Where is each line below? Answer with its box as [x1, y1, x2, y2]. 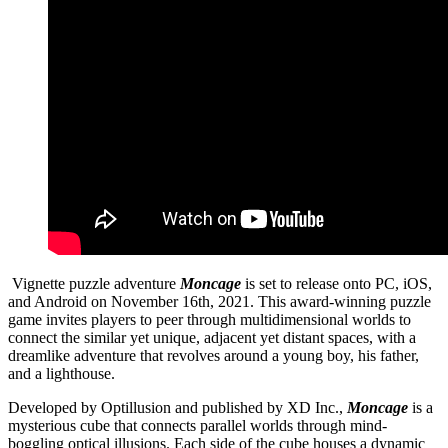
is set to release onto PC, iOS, [245, 274, 432, 292]
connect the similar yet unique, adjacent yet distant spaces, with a [8, 328, 416, 346]
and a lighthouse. [8, 364, 115, 382]
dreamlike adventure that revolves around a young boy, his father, [8, 346, 419, 364]
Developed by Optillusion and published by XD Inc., [8, 398, 347, 416]
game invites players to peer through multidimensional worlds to [8, 310, 411, 328]
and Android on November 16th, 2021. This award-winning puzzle [8, 292, 431, 310]
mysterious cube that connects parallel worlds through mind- [8, 416, 387, 434]
